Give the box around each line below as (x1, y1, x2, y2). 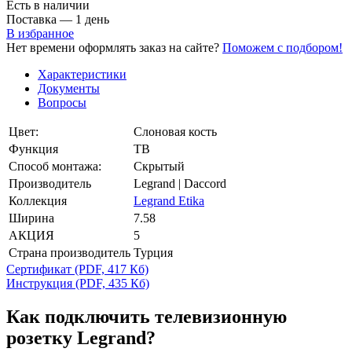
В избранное (6, 26, 74, 40)
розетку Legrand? (6, 327, 156, 348)
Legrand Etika (134, 193, 204, 207)
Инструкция (6, 276, 72, 290)
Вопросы (38, 95, 86, 109)
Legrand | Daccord (134, 176, 226, 190)
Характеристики (38, 67, 126, 81)
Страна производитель (9, 245, 130, 259)
